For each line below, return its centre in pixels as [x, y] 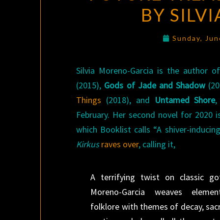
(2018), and [128, 100]
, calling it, [157, 144]
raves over [120, 144]
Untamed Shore [185, 100]
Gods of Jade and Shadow [155, 85]
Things [89, 100]
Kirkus [89, 144]
